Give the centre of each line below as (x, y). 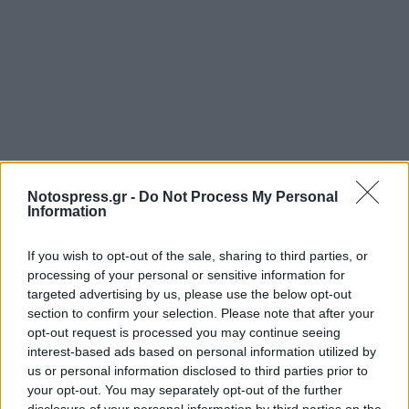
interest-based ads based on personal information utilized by (202, 351)
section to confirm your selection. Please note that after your (201, 313)
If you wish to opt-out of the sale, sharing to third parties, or (198, 256)
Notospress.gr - (83, 197)
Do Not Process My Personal (238, 197)
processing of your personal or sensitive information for (186, 275)
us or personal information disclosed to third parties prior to (198, 371)
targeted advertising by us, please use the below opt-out (189, 294)
